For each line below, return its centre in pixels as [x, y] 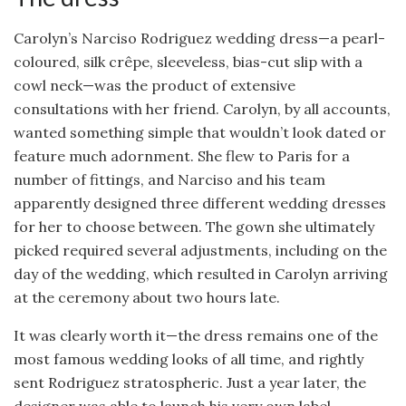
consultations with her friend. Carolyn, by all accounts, [202, 108]
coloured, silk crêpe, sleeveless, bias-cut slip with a [188, 61]
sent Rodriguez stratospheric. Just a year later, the [190, 382]
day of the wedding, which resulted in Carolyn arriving [201, 273]
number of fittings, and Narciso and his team [169, 179]
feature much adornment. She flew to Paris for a [182, 155]
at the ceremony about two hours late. [147, 297]
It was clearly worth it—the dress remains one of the [196, 335]
